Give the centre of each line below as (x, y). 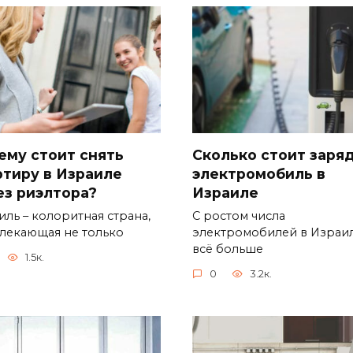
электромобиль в (259, 173)
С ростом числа (239, 216)
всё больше (228, 249)
